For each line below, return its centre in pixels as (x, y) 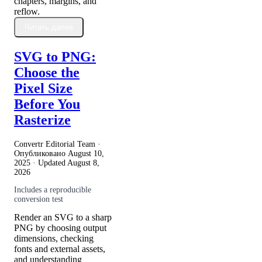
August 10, (86, 154)
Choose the (47, 73)
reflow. (27, 12)
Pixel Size (43, 89)
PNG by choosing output (60, 228)
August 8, (83, 163)
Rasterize (42, 120)
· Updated (49, 163)
